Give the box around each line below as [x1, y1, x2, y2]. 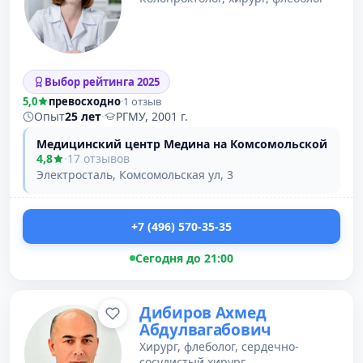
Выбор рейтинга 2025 [45, 75, 160, 89]
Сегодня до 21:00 [135, 250, 233, 266]
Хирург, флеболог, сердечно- [139, 339, 299, 354]
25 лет [65, 109, 101, 124]
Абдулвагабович [139, 319, 271, 340]
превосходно [49, 94, 121, 109]
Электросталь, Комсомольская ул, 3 [36, 167, 233, 182]
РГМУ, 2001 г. [116, 109, 188, 124]
